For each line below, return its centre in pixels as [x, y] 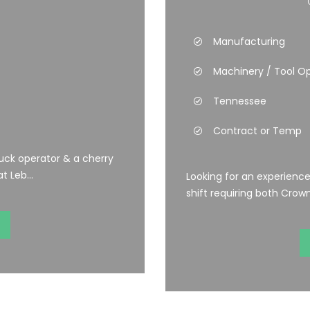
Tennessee [240, 101]
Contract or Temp [257, 131]
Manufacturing [249, 42]
